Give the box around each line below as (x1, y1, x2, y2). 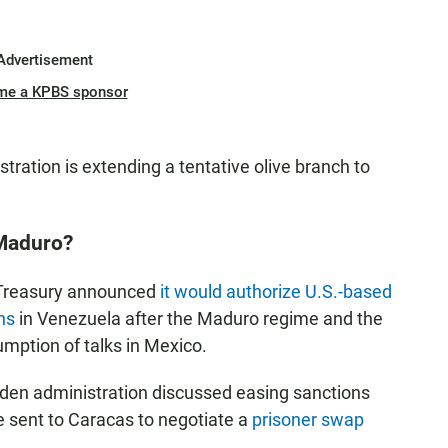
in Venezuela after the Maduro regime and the (15, 308, 383, 329)
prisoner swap (252, 409, 364, 430)
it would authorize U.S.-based (160, 281, 392, 302)
